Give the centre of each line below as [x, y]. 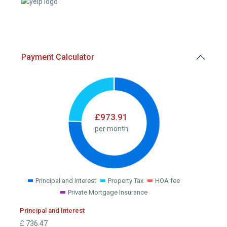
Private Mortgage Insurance [108, 192]
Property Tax [126, 180]
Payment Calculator [58, 57]
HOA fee [167, 180]
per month [111, 128]
